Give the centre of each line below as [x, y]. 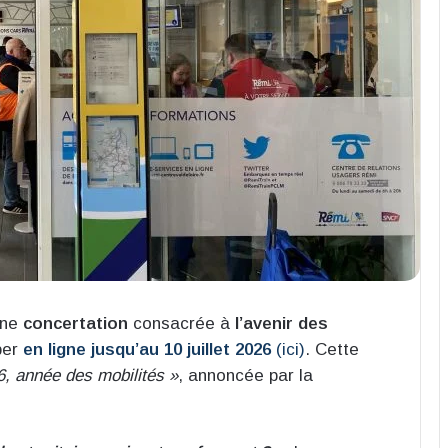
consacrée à [181, 324]
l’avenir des [281, 324]
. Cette [332, 350]
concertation [75, 324]
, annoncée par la [245, 376]
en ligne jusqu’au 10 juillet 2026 [147, 350]
